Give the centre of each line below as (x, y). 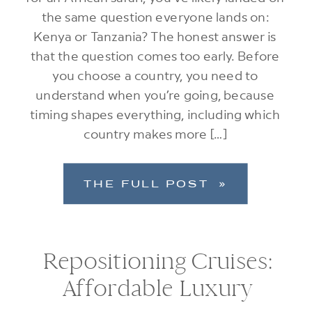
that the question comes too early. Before (155, 56)
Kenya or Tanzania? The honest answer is (155, 36)
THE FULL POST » (156, 185)
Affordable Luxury (157, 289)
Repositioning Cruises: (157, 262)
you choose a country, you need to (155, 75)
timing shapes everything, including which (155, 114)
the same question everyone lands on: (155, 17)
